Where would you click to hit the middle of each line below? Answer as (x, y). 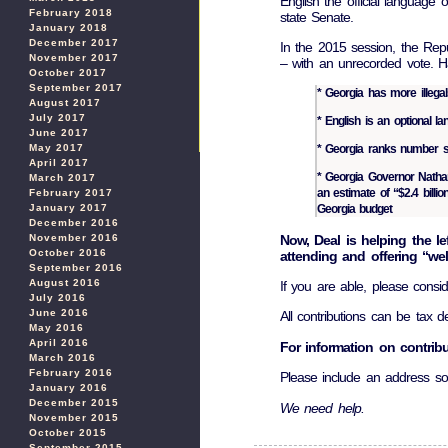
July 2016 (57, 297)
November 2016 (74, 237)
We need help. (325, 407)
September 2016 (76, 267)
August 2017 (65, 102)
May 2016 (56, 327)
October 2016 (68, 252)
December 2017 (74, 42)
